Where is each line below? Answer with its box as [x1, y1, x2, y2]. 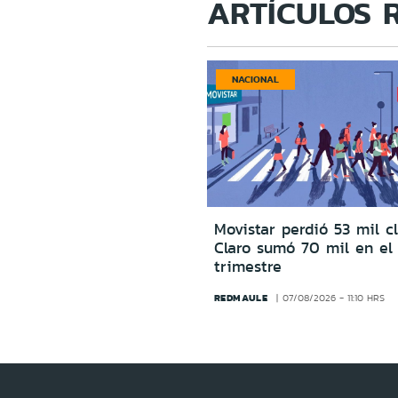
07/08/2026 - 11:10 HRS [282, 291, 385, 305]
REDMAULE [213, 290, 268, 305]
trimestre [213, 254, 282, 278]
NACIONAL [231, 71, 279, 86]
